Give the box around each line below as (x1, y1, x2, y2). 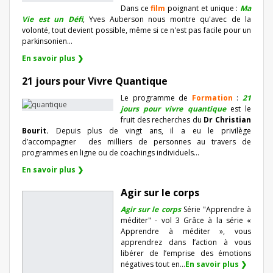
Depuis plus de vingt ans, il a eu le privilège (55, 125, 252, 136)
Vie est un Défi (22, 13, 83, 24)
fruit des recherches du (121, 114, 204, 125)
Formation (191, 92, 233, 103)
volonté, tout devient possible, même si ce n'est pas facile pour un (22, 24, 251, 35)
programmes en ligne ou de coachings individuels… (22, 147, 199, 158)
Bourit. (22, 125, 56, 136)
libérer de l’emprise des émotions (121, 247, 251, 258)
